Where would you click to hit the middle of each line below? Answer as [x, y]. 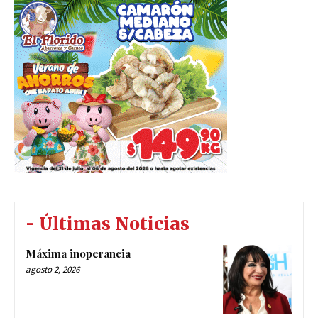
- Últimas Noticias [108, 224]
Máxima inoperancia [78, 254]
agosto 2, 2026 [53, 270]
